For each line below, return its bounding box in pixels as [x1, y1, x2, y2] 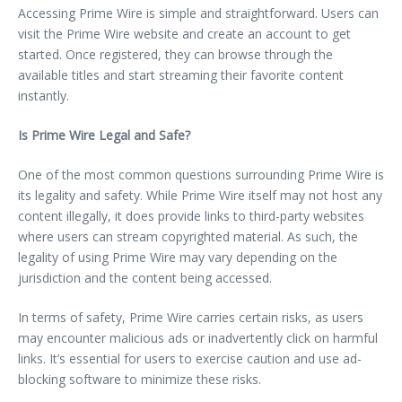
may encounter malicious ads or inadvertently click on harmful [18, 328, 378, 346]
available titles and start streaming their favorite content [18, 66, 344, 83]
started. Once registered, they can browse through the [18, 45, 333, 63]
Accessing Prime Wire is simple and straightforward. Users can [18, 4, 379, 22]
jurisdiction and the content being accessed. [18, 268, 272, 286]
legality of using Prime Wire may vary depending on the [18, 248, 337, 266]
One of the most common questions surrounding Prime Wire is [18, 165, 384, 183]
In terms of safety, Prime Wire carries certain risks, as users [18, 308, 363, 326]
